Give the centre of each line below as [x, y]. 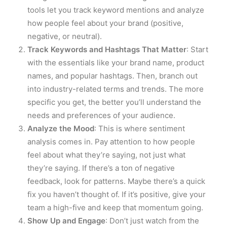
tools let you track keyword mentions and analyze [116, 10]
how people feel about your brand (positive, [105, 23]
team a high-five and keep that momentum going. [115, 207]
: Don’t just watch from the [152, 220]
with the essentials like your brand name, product [116, 62]
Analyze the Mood [61, 128]
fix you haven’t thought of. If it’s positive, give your [117, 194]
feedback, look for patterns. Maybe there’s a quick [116, 181]
